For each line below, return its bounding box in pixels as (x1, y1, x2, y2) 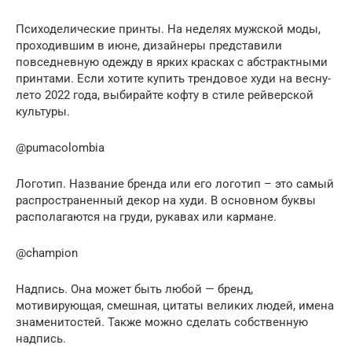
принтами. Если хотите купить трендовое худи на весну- (16, 71, 331, 86)
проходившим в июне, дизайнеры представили (16, 38, 282, 53)
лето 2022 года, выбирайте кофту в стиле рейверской (16, 87, 313, 102)
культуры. (16, 104, 70, 119)
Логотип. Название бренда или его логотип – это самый (16, 176, 334, 191)
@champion (16, 245, 78, 260)
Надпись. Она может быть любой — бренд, (16, 281, 253, 296)
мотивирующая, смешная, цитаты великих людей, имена (16, 298, 334, 313)
